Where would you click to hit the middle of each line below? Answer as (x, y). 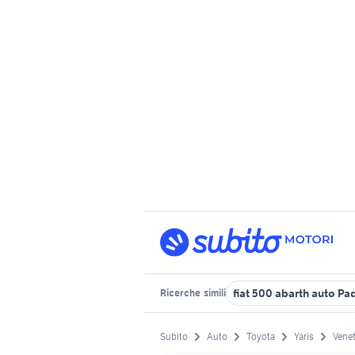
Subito (174, 337)
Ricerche (181, 293)
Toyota (261, 337)
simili (214, 293)
